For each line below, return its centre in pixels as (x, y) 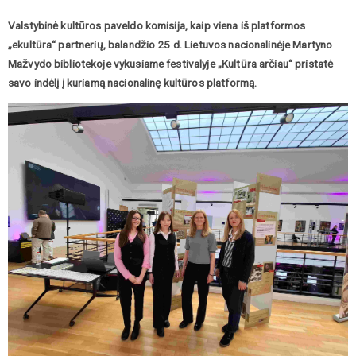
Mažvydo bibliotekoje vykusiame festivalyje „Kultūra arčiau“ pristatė (171, 64)
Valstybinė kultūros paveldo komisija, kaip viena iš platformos (157, 26)
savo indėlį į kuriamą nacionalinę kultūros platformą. (133, 83)
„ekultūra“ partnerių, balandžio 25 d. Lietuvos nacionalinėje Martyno (170, 45)
